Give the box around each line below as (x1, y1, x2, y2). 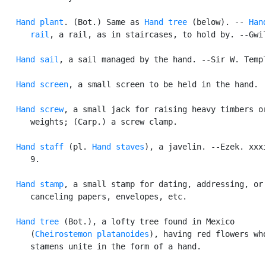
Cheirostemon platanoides (35, 229, 149, 239)
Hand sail (16, 54, 59, 64)
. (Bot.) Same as (64, 17, 144, 27)
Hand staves (92, 141, 144, 151)
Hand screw (16, 104, 64, 114)
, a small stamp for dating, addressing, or (64, 179, 263, 189)
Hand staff (16, 141, 64, 151)
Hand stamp (16, 179, 64, 189)
